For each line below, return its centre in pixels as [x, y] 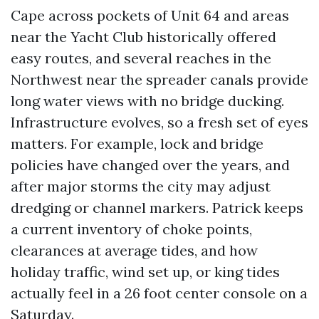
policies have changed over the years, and [150, 165]
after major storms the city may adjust [141, 186]
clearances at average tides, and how [134, 250]
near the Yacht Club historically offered [143, 37]
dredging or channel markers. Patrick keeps [157, 208]
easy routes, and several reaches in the [141, 58]
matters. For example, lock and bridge [137, 143]
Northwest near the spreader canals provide [159, 79]
